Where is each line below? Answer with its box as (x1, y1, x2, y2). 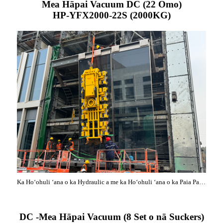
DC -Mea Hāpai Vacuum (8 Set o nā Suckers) (19, 212, 204, 222)
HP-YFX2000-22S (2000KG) (52, 10, 171, 20)
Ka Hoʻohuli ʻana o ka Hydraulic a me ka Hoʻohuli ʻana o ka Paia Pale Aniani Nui (199, 178, 206, 186)
